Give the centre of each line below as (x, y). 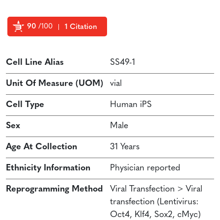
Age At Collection (41, 147)
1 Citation (81, 27)
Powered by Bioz (28, 50)
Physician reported (145, 168)
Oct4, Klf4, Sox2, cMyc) (155, 215)
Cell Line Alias (35, 62)
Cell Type (25, 105)
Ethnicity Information (48, 168)
